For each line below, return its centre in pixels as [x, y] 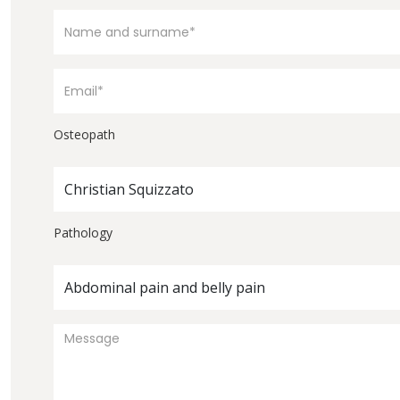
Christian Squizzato [129, 189]
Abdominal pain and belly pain [165, 287]
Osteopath [84, 134]
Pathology [83, 232]
